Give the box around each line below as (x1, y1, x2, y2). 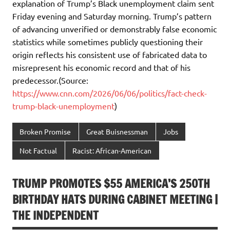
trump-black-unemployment (12, 100, 114, 111)
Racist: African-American (72, 145, 152, 155)
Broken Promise (20, 127, 71, 137)
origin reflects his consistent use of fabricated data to (12, 49, 207, 60)
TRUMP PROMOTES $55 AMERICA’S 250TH (12, 176, 210, 192)
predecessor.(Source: (12, 74, 88, 85)
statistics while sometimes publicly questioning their (12, 36, 203, 47)
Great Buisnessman (86, 127, 148, 137)
